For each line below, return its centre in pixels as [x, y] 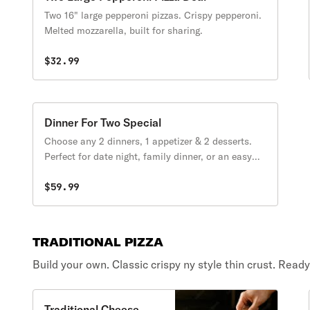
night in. [63, 172]
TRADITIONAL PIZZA [98, 242]
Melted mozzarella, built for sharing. [124, 30]
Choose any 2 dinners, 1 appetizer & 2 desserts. [148, 141]
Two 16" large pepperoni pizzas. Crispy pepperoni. [153, 15]
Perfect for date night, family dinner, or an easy [148, 156]
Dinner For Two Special [103, 122]
